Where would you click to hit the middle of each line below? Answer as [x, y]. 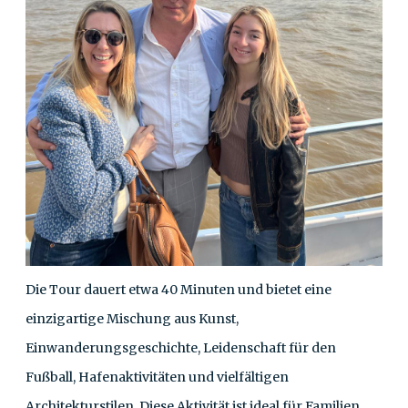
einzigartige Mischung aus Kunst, [132, 318]
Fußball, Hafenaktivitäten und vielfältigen [157, 377]
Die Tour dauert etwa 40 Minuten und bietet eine [178, 289]
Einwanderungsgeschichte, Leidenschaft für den [181, 347]
